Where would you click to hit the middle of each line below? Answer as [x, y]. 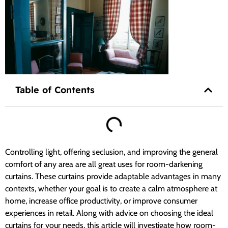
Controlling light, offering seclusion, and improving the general [111, 152]
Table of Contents [55, 90]
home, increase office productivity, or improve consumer [101, 201]
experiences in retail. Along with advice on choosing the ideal [109, 213]
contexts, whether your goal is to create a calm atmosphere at [111, 188]
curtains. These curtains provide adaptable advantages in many [113, 176]
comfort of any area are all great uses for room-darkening [104, 164]
